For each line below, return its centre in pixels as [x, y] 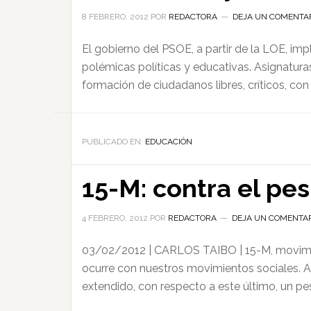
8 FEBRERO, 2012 [115, 17]
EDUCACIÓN [169, 142]
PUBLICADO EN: [114, 142]
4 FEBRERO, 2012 [115, 218]
